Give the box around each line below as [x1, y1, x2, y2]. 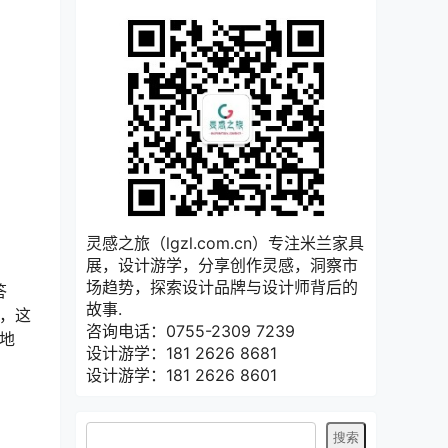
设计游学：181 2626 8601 [86, 365, 277, 385]
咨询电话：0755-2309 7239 [86, 321, 295, 341]
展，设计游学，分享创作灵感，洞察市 [86, 255, 358, 275]
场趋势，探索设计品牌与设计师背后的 [86, 277, 358, 297]
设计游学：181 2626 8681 [86, 343, 277, 363]
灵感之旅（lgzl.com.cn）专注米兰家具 [86, 233, 364, 253]
